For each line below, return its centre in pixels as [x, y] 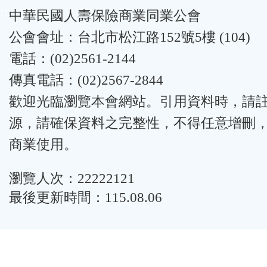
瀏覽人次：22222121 [72, 178]
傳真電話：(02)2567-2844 [86, 80]
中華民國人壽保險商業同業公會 [105, 16]
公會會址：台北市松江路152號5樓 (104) [130, 37]
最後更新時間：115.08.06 [86, 197]
